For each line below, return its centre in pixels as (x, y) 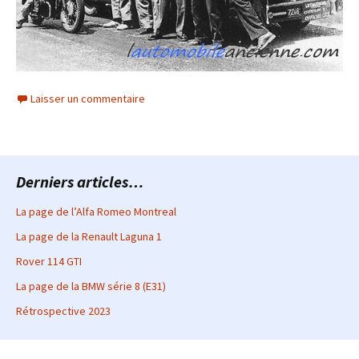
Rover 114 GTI (49, 261)
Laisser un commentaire (88, 98)
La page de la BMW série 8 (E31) (91, 286)
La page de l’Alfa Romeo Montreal (96, 211)
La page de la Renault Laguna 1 (89, 236)
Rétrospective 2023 (63, 311)
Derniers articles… (80, 181)
